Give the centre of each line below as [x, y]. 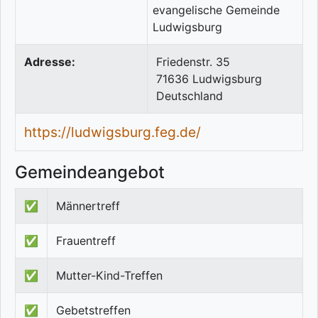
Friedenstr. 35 [193, 62]
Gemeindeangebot [90, 172]
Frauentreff [86, 241]
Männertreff [88, 206]
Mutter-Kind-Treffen [109, 276]
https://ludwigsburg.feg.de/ [113, 132]
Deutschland [190, 96]
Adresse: [50, 62]
